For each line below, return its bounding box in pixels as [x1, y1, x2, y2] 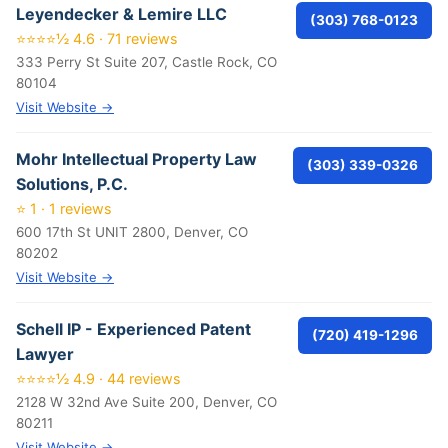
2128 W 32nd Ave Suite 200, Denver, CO [16, 394, 277, 410]
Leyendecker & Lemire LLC [16, 4, 227, 24]
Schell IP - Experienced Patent [16, 319, 251, 339]
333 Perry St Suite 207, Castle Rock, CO [16, 54, 277, 70]
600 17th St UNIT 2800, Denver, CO [16, 224, 248, 240]
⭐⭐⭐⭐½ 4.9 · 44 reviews [16, 370, 181, 387]
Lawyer [16, 344, 74, 364]
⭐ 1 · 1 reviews [16, 200, 112, 217]
